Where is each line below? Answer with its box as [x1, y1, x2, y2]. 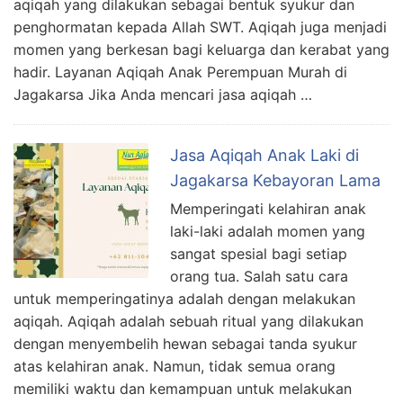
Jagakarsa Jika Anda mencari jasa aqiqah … [13, 85, 312, 104]
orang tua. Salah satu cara [170, 267, 348, 286]
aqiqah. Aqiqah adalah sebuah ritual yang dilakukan [13, 312, 363, 331]
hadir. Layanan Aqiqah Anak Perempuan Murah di [13, 63, 347, 82]
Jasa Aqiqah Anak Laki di [170, 146, 359, 166]
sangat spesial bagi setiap [170, 245, 347, 264]
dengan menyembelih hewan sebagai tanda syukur [13, 335, 357, 354]
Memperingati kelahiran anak [170, 200, 366, 219]
